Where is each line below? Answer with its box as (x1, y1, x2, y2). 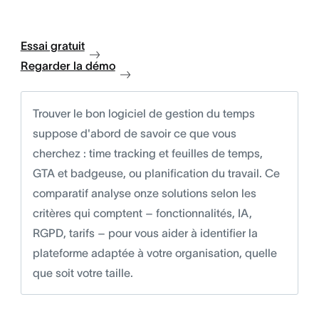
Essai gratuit (20, 39, 85, 52)
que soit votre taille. (32, 266, 133, 279)
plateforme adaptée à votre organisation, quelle (32, 246, 277, 259)
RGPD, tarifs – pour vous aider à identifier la (32, 226, 258, 239)
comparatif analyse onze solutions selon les (32, 187, 256, 199)
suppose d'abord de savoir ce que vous (32, 127, 236, 140)
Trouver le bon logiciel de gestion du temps (32, 107, 255, 120)
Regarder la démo (20, 59, 115, 72)
